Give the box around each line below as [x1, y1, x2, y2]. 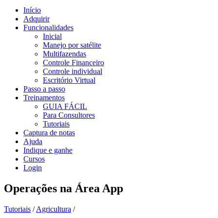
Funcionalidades [23, 23, 73, 32]
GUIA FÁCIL [43, 102, 87, 110]
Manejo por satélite [43, 41, 101, 49]
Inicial [43, 32, 62, 40]
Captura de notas [23, 128, 75, 137]
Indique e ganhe [23, 146, 73, 154]
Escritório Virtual [43, 76, 95, 84]
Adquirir [23, 15, 50, 23]
